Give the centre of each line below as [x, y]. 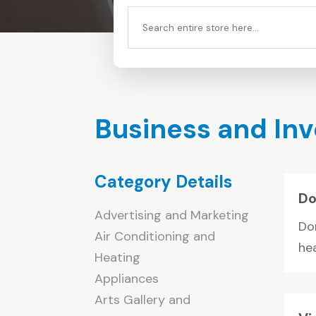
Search [148, 17]
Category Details [164, 181]
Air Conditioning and [155, 236]
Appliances [127, 278]
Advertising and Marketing [172, 215]
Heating [118, 257]
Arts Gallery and [143, 299]
